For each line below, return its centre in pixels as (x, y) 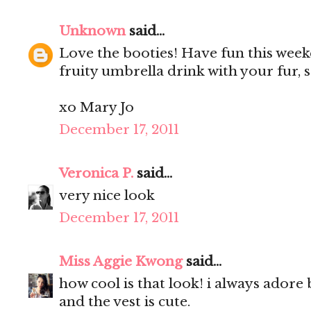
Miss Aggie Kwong (121, 262)
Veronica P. (96, 174)
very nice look (107, 196)
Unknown (92, 31)
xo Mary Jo (96, 108)
